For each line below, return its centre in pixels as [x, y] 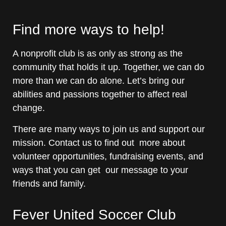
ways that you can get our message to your [100, 170]
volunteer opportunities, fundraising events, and [108, 156]
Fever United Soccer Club [94, 215]
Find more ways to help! [89, 30]
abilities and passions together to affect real [100, 95]
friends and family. [49, 183]
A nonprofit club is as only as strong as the [98, 54]
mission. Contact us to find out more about [99, 143]
